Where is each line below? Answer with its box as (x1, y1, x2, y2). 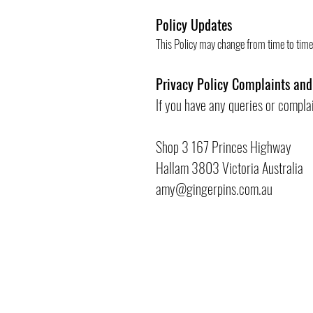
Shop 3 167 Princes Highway (156, 136, 291, 157)
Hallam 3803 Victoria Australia (156, 157, 303, 178)
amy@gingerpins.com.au (156, 178, 272, 199)
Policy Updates (156, 14, 232, 35)
